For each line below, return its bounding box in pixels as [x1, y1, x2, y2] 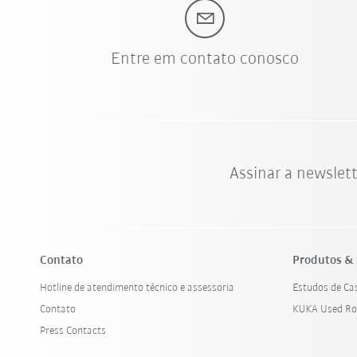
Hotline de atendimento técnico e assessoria [40, 281, 235, 294]
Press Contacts [40, 324, 107, 337]
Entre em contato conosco [111, 49, 300, 69]
